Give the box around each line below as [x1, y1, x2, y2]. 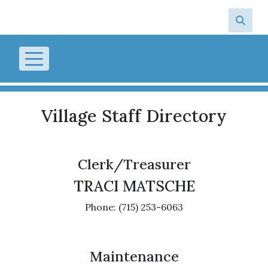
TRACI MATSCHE [73, 176, 195, 196]
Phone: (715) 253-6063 [85, 201, 183, 213]
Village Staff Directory [41, 105, 227, 127]
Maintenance [89, 247, 179, 265]
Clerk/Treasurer [77, 155, 191, 173]
